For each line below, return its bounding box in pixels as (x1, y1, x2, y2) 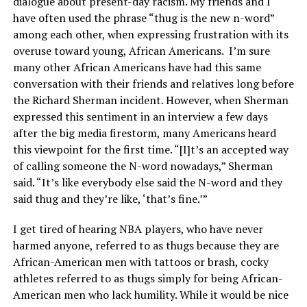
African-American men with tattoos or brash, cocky (12, 254, 269, 269)
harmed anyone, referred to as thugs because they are (12, 237, 279, 253)
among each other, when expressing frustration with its (12, 26, 288, 42)
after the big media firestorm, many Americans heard (12, 125, 276, 140)
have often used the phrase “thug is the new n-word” (12, 10, 274, 25)
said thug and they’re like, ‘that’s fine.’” (12, 191, 208, 206)
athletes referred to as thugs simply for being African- (12, 270, 283, 286)
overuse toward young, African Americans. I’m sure (12, 42, 270, 58)
